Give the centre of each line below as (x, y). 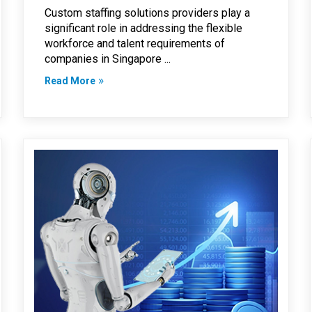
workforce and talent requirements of (134, 44)
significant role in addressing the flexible (143, 29)
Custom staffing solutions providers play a (147, 13)
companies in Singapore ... (107, 59)
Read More (70, 81)
